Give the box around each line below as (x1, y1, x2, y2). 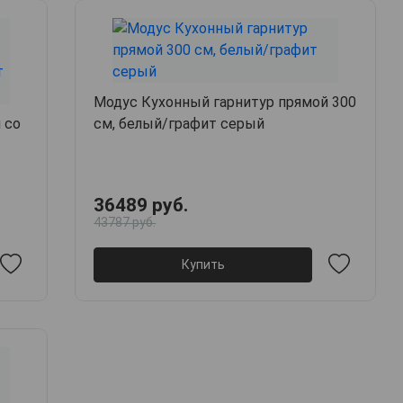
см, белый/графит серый (94, 115, 265, 133)
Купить (181, 256, 225, 272)
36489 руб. (94, 194, 189, 217)
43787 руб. (94, 215, 157, 230)
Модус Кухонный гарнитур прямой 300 (94, 94, 357, 112)
